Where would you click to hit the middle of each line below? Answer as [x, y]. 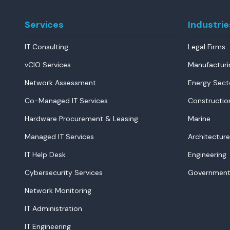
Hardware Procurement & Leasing [81, 119]
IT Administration [53, 208]
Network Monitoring [58, 190]
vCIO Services [48, 65]
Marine [199, 119]
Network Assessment [60, 83]
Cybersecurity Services [64, 172]
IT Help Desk [45, 155]
